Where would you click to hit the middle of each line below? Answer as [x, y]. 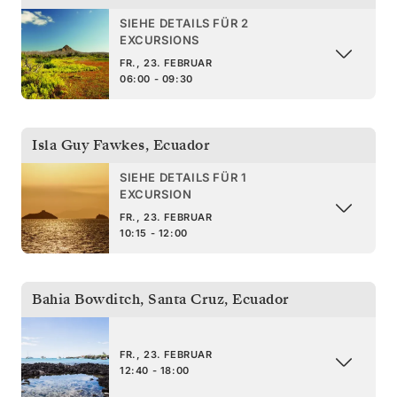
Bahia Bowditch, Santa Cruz [128, 299]
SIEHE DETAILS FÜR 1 [183, 177]
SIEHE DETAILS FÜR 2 [184, 23]
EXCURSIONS [160, 39]
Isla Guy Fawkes [89, 145]
